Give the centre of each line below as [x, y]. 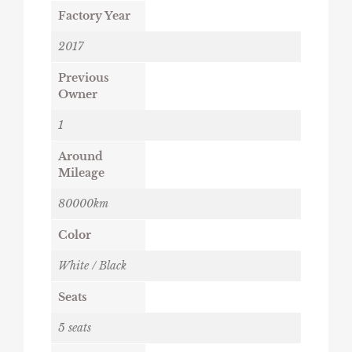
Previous [84, 77]
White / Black [92, 265]
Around [81, 156]
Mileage [81, 172]
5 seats [75, 327]
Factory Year [94, 15]
